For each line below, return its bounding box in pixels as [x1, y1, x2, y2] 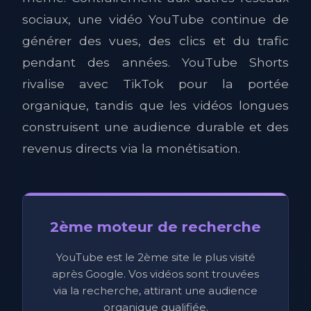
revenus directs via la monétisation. [22, 141, 240, 155]
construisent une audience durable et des [22, 119, 289, 134]
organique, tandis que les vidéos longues [22, 98, 289, 112]
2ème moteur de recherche [50, 218, 261, 235]
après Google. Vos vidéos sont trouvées [52, 267, 259, 280]
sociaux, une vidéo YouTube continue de [22, 12, 289, 26]
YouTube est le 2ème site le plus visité [56, 251, 255, 264]
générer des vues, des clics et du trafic [22, 33, 289, 48]
